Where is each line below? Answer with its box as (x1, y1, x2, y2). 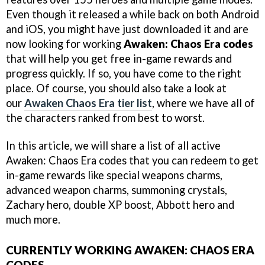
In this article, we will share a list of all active (6, 138, 221, 152)
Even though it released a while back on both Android (6, 7, 259, 21)
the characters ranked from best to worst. (6, 111, 205, 124)
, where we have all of (152, 96, 255, 109)
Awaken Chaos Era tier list (24, 96, 152, 109)
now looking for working (6, 37, 124, 50)
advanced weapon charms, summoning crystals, (6, 183, 227, 196)
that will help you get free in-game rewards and (6, 51, 232, 65)
